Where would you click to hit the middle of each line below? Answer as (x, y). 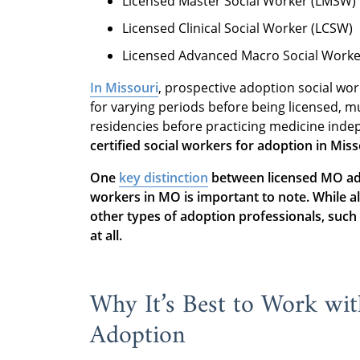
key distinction (164, 178)
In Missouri (124, 88)
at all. (106, 236)
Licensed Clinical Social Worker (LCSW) (237, 29)
